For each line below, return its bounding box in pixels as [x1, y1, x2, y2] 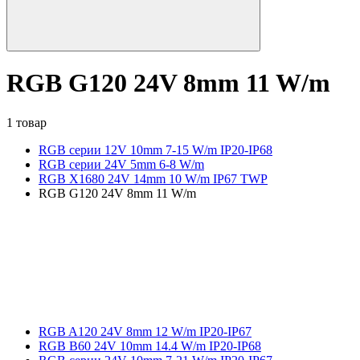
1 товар [6, 115, 47, 129]
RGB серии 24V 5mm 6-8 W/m [39, 157, 204, 171]
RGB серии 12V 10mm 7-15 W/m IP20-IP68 [39, 142, 272, 157]
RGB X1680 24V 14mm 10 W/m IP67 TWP [39, 171, 268, 186]
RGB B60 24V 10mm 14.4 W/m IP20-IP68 [39, 338, 261, 353]
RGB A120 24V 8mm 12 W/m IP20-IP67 [39, 324, 252, 338]
